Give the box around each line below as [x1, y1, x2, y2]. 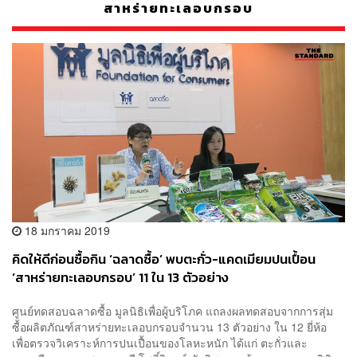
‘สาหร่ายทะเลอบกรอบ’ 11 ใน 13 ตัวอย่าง [12, 268, 229, 288]
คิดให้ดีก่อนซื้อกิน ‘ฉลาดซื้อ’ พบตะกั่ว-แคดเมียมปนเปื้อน [12, 249, 316, 270]
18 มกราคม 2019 [22, 222, 110, 239]
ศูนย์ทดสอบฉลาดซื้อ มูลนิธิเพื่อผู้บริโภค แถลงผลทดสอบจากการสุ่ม [12, 302, 333, 319]
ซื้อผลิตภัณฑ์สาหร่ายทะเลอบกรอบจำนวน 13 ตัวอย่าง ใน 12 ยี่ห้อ [12, 318, 327, 335]
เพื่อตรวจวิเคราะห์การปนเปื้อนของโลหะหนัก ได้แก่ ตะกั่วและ [12, 334, 308, 351]
